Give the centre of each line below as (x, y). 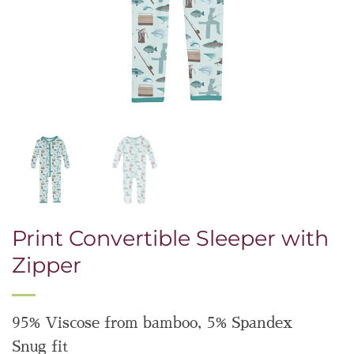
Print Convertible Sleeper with (170, 238)
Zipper (47, 265)
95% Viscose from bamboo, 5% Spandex (152, 323)
